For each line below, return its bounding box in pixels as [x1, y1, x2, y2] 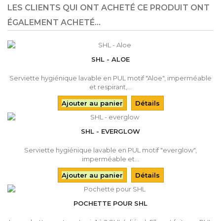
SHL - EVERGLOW [81, 127, 140, 135]
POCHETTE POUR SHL [74, 199, 147, 207]
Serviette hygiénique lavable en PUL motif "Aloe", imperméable [9, 74, 212, 82]
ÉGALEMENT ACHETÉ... [7, 17, 101, 27]
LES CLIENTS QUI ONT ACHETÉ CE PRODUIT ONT [7, 2, 210, 12]
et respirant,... [89, 82, 132, 91]
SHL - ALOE [91, 55, 130, 63]
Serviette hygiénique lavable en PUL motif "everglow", [24, 146, 197, 154]
